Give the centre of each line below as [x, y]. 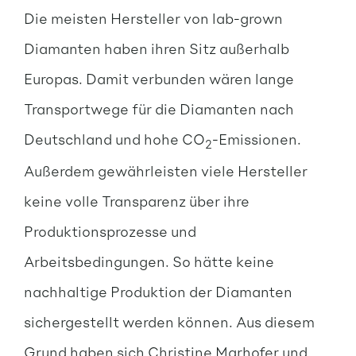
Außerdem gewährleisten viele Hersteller [165, 171]
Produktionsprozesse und [110, 231]
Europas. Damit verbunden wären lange [159, 78]
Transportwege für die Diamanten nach [159, 108]
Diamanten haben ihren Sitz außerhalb [156, 48]
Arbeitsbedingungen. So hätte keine [149, 261]
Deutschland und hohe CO [114, 138]
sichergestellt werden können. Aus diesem [169, 322]
